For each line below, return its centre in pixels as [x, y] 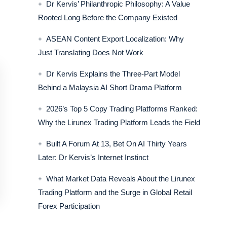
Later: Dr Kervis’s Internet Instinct [93, 157]
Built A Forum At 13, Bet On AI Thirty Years [116, 144]
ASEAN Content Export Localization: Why [115, 39]
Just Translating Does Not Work [90, 52]
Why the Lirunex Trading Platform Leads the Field [119, 122]
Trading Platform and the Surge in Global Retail [115, 192]
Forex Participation [69, 206]
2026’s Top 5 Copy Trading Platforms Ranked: [122, 109]
